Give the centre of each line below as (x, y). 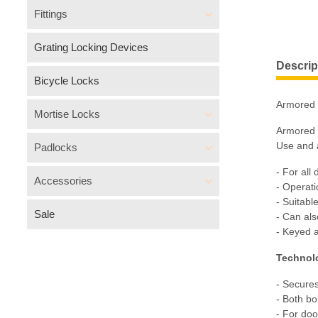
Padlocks (56, 147)
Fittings (51, 14)
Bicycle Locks (67, 81)
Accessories (63, 181)
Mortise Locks (67, 114)
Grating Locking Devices (91, 47)
